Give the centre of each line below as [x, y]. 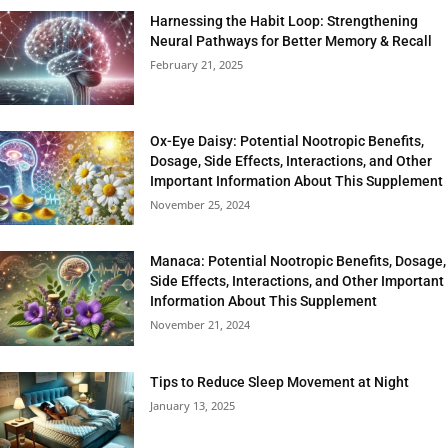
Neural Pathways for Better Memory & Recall [291, 41]
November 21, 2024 [200, 325]
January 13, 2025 [193, 405]
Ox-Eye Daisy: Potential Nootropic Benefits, [287, 141]
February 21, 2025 [197, 65]
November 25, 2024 [200, 205]
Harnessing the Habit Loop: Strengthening [284, 21]
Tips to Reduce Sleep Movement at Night [280, 381]
